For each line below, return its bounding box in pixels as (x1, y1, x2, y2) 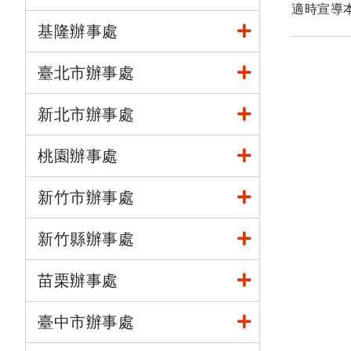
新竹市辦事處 (38, 189, 134, 206)
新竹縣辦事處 (38, 230, 134, 248)
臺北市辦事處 (38, 64, 134, 81)
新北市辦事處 (38, 106, 134, 123)
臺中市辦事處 (38, 313, 134, 331)
